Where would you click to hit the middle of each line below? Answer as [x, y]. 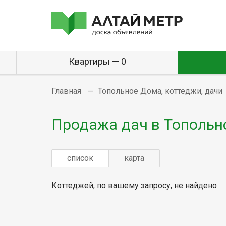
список [80, 158]
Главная [66, 91]
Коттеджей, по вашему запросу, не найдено [134, 185]
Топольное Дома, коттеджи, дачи [160, 91]
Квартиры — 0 [97, 61]
